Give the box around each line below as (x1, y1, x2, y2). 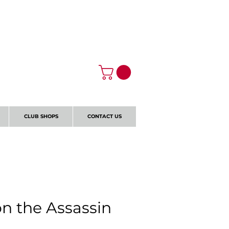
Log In (104, 7, 128, 16)
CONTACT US (87, 112, 122, 120)
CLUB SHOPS (24, 112, 58, 120)
